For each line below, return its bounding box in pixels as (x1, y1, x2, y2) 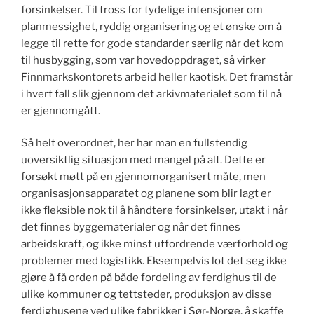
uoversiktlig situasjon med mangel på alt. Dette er (21, 153, 266, 167)
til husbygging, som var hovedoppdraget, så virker (21, 53, 266, 67)
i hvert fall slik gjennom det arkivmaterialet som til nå (21, 87, 282, 100)
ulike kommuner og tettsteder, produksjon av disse (21, 288, 272, 301)
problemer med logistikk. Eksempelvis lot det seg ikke (21, 254, 287, 268)
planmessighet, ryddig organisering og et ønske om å (21, 20, 282, 33)
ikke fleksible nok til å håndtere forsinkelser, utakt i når (21, 204, 288, 217)
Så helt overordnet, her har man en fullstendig (21, 137, 247, 150)
